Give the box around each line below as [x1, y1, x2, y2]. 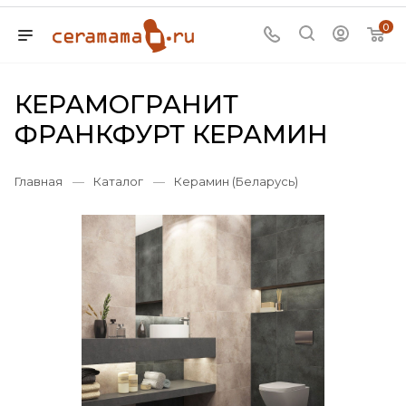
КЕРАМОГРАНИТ [14, 89, 238, 120]
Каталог [93, 174, 143, 188]
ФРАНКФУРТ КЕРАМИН [14, 119, 328, 150]
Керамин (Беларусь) [174, 174, 298, 188]
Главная [14, 174, 63, 188]
